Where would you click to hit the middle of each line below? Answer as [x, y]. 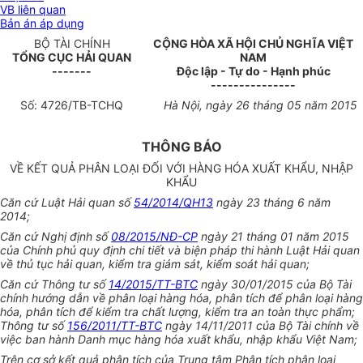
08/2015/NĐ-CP [154, 237]
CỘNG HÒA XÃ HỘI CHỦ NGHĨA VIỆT [253, 44]
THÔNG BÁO [181, 147]
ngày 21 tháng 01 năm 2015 [273, 237]
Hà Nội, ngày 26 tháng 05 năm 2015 [260, 105]
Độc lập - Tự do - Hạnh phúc [253, 71]
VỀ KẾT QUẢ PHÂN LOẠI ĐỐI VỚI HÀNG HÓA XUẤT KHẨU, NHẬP [181, 169]
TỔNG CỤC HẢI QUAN [72, 58]
